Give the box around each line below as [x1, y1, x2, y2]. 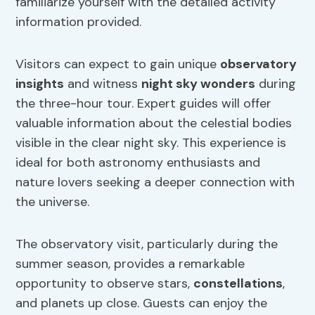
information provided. [15, 13, 142, 31]
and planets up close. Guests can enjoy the [15, 295, 268, 312]
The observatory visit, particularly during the [15, 236, 278, 253]
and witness [64, 75, 142, 93]
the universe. [15, 193, 90, 211]
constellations [193, 275, 283, 292]
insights [15, 75, 65, 93]
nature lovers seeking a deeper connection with [15, 174, 295, 191]
